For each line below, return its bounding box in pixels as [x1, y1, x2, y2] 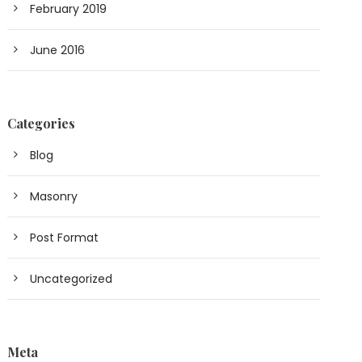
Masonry [30, 188, 78, 205]
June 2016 [30, 42, 86, 59]
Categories [7, 115, 76, 133]
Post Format [30, 229, 99, 246]
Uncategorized [30, 271, 113, 288]
